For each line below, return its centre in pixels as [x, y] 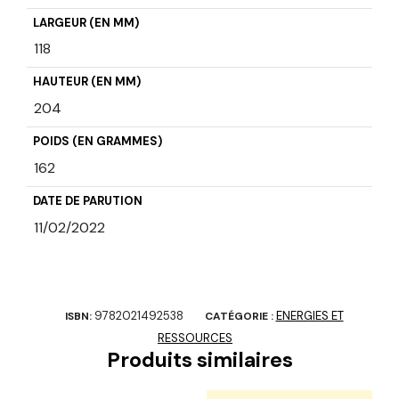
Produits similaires [199, 360]
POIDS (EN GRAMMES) [97, 142]
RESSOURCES [195, 338]
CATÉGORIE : [240, 317]
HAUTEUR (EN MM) [86, 82]
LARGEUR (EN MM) [85, 23]
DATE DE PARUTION [87, 201]
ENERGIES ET [309, 316]
